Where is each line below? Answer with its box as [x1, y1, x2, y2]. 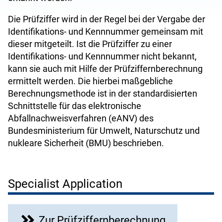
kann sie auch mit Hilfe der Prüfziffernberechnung [8, 63, 203, 74]
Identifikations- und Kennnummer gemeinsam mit [8, 26, 203, 37]
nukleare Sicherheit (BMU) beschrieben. [8, 138, 164, 148]
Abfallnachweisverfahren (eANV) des [8, 113, 154, 123]
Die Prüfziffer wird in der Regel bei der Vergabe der [8, 14, 205, 24]
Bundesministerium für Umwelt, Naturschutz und [8, 125, 200, 136]
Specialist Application [8, 177, 122, 191]
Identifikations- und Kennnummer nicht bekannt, [8, 51, 197, 61]
